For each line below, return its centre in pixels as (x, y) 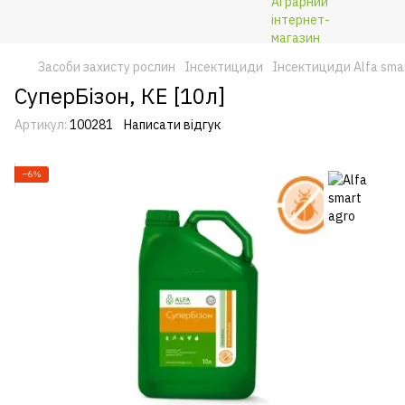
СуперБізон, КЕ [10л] (120, 96)
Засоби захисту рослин (107, 67)
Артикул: (41, 125)
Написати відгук (172, 125)
